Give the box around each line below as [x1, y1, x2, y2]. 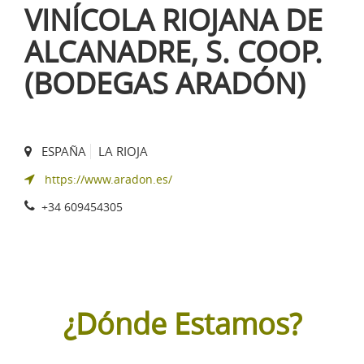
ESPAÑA [41, 143, 86, 160]
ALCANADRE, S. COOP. [24, 32, 323, 71]
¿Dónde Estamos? [63, 304, 301, 344]
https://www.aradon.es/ [45, 171, 172, 188]
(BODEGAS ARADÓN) [24, 63, 305, 103]
